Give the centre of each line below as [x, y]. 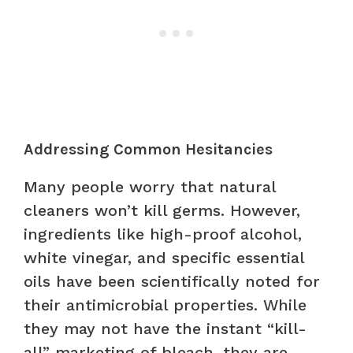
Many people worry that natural [150, 186]
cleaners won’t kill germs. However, [162, 210]
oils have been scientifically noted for [172, 281]
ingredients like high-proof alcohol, [163, 234]
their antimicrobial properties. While [165, 305]
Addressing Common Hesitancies [148, 149]
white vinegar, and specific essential [164, 257]
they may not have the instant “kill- [165, 328]
